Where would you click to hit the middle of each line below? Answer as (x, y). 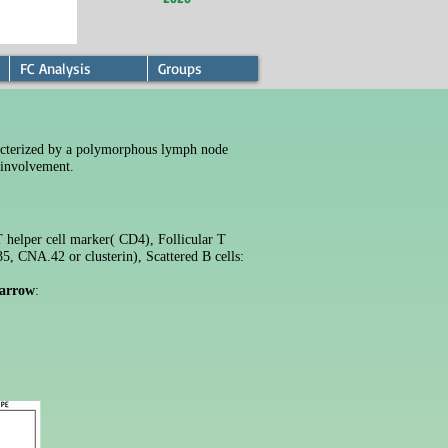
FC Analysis (55, 68)
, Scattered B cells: (191, 256)
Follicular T (192, 239)
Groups (180, 68)
